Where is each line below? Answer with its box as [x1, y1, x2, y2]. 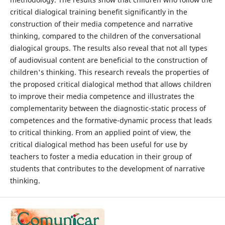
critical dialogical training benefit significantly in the [10, 7, 187, 17]
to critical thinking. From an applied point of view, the [10, 128, 191, 138]
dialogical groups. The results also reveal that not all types [10, 43, 207, 53]
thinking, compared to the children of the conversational [10, 31, 201, 41]
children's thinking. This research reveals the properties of [10, 67, 209, 77]
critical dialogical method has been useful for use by [10, 140, 187, 150]
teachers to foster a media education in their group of [10, 152, 192, 162]
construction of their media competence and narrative [10, 19, 193, 29]
